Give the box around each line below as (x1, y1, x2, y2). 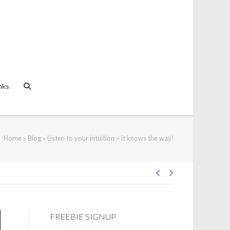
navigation (155, 198, 210, 213)
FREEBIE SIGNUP (49, 212, 116, 221)
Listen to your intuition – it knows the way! (47, 134, 174, 143)
